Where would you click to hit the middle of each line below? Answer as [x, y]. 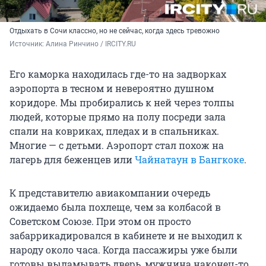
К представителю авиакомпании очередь [110, 192]
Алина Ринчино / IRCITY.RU [91, 44]
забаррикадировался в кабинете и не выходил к [126, 235]
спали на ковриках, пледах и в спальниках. [114, 131]
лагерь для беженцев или [72, 159]
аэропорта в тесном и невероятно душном [112, 88]
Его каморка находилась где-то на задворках [118, 74]
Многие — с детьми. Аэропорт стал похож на [117, 145]
